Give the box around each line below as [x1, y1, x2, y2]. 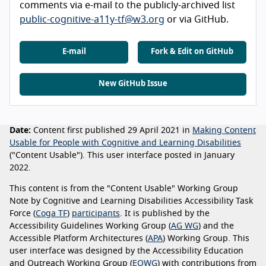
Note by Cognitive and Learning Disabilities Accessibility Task [9, 197, 253, 206]
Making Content [192, 126, 256, 135]
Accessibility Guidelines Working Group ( [9, 222, 171, 231]
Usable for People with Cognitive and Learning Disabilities [9, 139, 241, 148]
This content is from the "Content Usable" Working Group [9, 185, 238, 194]
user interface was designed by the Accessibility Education [9, 247, 243, 256]
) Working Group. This [163, 235, 249, 243]
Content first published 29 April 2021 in [31, 126, 192, 135]
